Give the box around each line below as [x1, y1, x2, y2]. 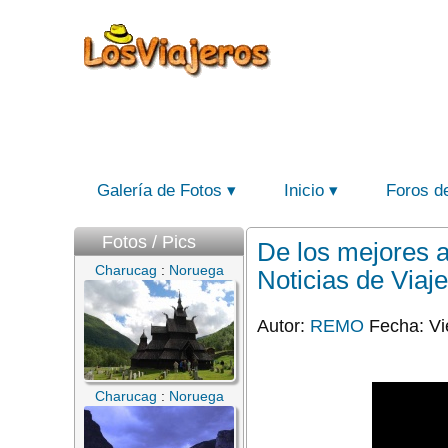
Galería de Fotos [97, 181, 222, 200]
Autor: [257, 315, 310, 336]
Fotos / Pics [102, 232, 196, 252]
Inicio [284, 181, 324, 200]
